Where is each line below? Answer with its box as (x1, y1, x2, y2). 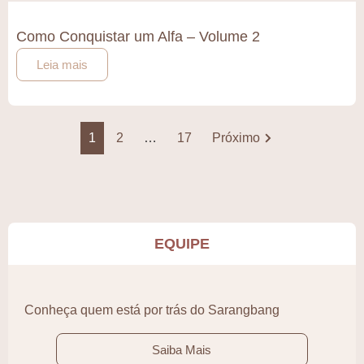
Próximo (211, 130, 260, 145)
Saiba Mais (152, 343, 212, 357)
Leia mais (37, 57, 88, 71)
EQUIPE (154, 235, 210, 252)
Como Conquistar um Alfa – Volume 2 (16, 28, 260, 45)
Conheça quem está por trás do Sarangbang (24, 302, 279, 317)
